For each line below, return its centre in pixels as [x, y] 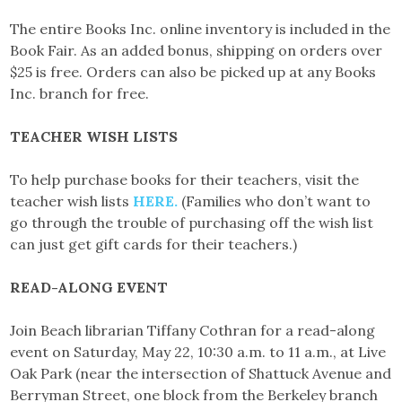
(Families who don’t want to [275, 201]
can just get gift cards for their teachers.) [154, 245]
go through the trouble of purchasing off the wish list [192, 223]
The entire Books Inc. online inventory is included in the [201, 29]
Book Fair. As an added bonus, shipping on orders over [197, 51]
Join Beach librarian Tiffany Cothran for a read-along [193, 331]
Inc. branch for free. [80, 94]
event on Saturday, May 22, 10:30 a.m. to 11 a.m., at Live [198, 352]
